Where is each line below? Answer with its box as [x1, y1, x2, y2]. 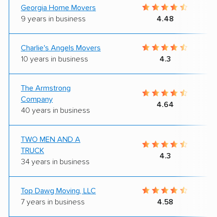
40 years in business [21, 106, 90, 114]
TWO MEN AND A [21, 135, 80, 143]
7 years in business [21, 198, 85, 206]
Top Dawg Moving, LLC [21, 186, 96, 195]
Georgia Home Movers [21, 3, 96, 12]
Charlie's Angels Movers [21, 44, 101, 52]
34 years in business [21, 157, 90, 166]
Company [21, 95, 53, 103]
